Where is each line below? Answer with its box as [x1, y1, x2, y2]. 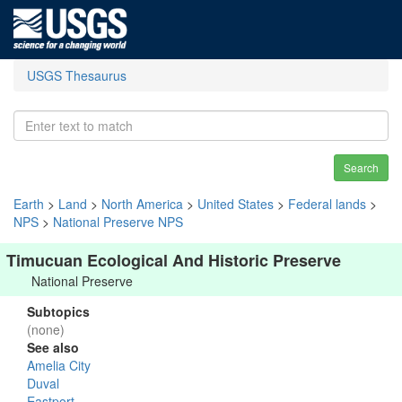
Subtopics [27, 302, 90, 320]
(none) [27, 320, 65, 338]
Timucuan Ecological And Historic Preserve [6, 249, 341, 272]
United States [197, 195, 274, 213]
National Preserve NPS [53, 213, 183, 231]
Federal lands [288, 195, 366, 213]
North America [101, 195, 183, 213]
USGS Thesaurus [27, 66, 127, 84]
